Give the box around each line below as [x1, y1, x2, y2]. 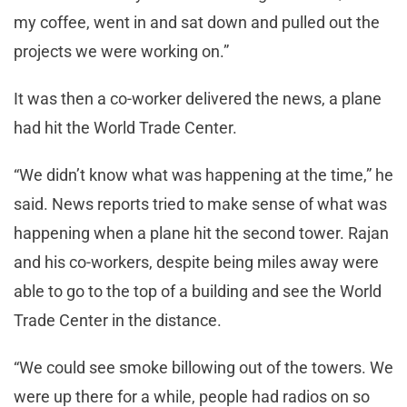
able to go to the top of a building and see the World [14, 281, 382, 301]
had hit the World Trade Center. [14, 117, 237, 137]
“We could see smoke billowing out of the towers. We [14, 357, 393, 377]
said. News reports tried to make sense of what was [14, 194, 387, 213]
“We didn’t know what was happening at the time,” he [14, 164, 393, 184]
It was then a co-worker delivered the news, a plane [14, 88, 382, 108]
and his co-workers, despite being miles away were [14, 252, 379, 272]
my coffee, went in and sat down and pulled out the [14, 12, 380, 32]
